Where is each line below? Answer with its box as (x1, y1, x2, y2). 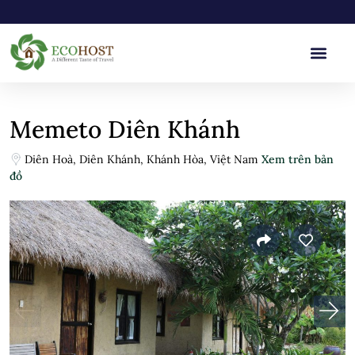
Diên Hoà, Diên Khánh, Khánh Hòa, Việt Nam (25, 152, 261, 166)
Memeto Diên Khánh (10, 114, 240, 144)
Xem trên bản (261, 152, 334, 166)
